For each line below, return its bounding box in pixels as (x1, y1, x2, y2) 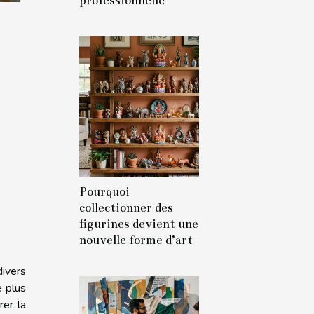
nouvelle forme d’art (79, 233, 193, 247)
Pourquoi (79, 184, 130, 199)
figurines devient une (79, 217, 198, 231)
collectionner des (79, 200, 173, 215)
